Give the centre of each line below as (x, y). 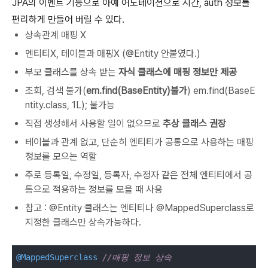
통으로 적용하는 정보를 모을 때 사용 (94, 190)
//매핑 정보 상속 (137, 258)
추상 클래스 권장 (194, 124)
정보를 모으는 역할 (61, 157)
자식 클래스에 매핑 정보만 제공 (178, 72)
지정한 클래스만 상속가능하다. (83, 223)
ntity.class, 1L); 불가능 (70, 105)
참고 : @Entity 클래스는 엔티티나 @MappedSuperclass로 (140, 208)
